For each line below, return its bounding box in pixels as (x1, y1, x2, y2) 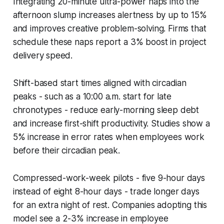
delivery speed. (12, 50, 73, 60)
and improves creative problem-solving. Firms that (12, 23, 206, 33)
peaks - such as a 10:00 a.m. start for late (12, 91, 171, 101)
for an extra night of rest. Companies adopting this (12, 199, 207, 210)
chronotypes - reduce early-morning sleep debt (12, 104, 199, 115)
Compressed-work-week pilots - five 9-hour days (12, 172, 205, 183)
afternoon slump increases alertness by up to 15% (12, 9, 207, 20)
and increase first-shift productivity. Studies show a (12, 118, 210, 128)
